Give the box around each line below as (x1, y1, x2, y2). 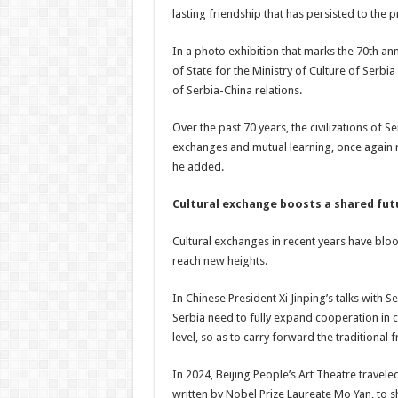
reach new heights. (171, 254, 267, 267)
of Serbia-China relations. (171, 84, 302, 97)
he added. (171, 160, 224, 173)
